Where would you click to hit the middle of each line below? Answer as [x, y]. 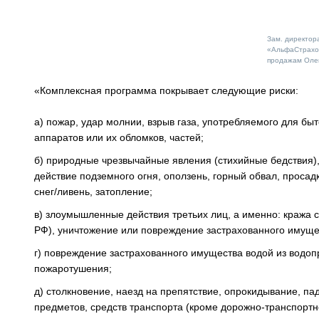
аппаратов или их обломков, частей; [119, 137]
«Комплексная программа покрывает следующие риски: [166, 90]
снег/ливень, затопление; [93, 192]
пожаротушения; [73, 268]
